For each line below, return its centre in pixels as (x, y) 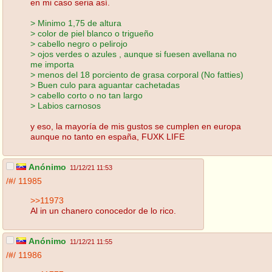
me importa (52, 64)
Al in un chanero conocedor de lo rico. (103, 210)
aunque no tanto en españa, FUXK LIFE (107, 136)
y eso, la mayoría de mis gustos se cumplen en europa (136, 126)
